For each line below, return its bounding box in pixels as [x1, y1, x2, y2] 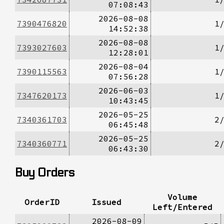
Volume [167, 191, 197, 202]
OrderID [24, 196, 59, 207]
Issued [91, 196, 121, 207]
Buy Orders [15, 165, 74, 180]
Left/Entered [152, 201, 212, 212]
